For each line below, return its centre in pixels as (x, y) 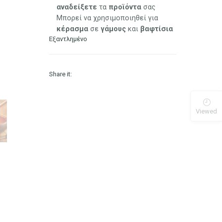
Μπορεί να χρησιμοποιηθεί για (108, 18)
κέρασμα (73, 28)
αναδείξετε (77, 7)
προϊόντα (125, 7)
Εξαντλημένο (68, 39)
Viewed (206, 111)
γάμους (113, 28)
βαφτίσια (157, 28)
